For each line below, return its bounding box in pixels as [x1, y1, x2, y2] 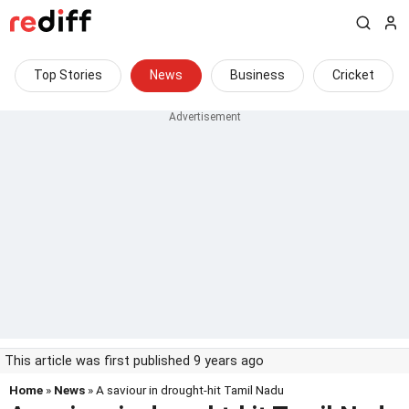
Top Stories [34, 68, 102, 82]
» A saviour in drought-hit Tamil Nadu [85, 383, 284, 397]
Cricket [332, 68, 374, 82]
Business [230, 68, 285, 82]
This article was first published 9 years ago [5, 353, 264, 369]
